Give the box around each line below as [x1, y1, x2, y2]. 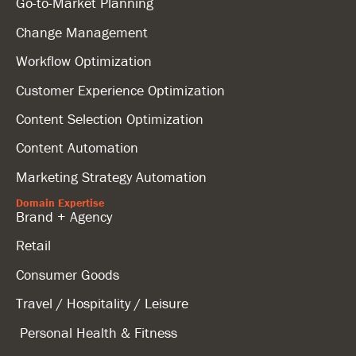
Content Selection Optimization [16, 109, 203, 128]
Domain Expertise [16, 195, 104, 211]
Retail [16, 236, 51, 255]
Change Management [16, 22, 148, 41]
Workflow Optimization [16, 52, 152, 71]
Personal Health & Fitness [16, 323, 177, 342]
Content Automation [16, 138, 138, 157]
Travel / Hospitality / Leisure [16, 294, 188, 313]
